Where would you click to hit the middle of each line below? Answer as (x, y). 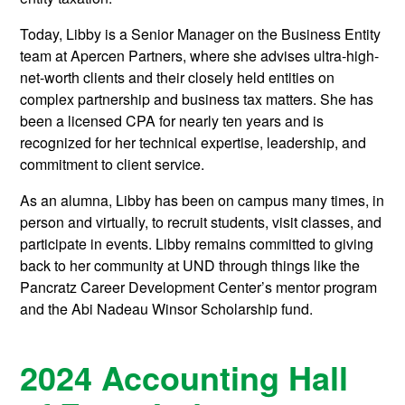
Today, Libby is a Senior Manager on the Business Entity (201, 33)
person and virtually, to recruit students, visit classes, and (201, 221)
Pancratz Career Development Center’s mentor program (199, 287)
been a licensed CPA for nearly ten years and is (172, 120)
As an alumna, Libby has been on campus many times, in (202, 200)
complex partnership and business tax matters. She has (197, 99)
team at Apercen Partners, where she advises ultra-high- (200, 55)
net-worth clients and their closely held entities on (178, 77)
